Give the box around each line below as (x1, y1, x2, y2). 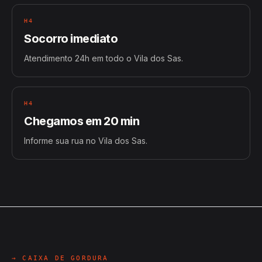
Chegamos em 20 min (24, 114, 139, 128)
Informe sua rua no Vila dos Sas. (24, 136, 147, 146)
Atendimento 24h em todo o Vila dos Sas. (24, 53, 183, 63)
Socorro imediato (24, 32, 118, 46)
